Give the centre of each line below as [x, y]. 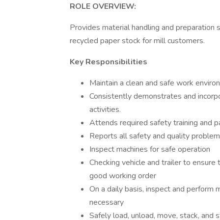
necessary [107, 202]
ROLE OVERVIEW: [103, 6]
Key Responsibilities [109, 62]
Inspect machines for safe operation [150, 149]
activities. [105, 110]
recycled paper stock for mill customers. [137, 41]
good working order [123, 176]
